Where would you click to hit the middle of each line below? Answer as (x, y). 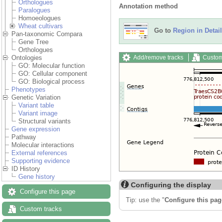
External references (39, 153)
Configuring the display (171, 185)
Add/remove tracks (158, 57)
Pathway (24, 137)
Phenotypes (28, 90)
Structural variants (45, 121)
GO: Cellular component (53, 74)
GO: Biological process (52, 82)
